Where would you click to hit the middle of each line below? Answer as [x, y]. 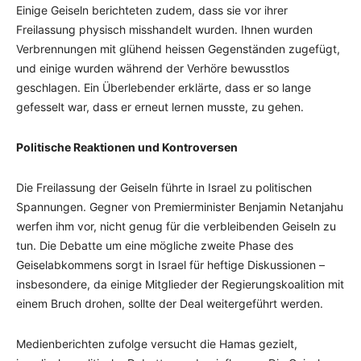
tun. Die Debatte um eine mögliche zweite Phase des [155, 245]
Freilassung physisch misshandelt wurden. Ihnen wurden [164, 29]
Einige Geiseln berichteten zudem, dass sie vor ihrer [152, 10]
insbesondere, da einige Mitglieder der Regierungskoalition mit [180, 284]
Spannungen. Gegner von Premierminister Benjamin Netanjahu [180, 206]
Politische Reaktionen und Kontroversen [127, 147]
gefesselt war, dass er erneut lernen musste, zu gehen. [160, 106]
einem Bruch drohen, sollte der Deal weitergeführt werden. [170, 303]
